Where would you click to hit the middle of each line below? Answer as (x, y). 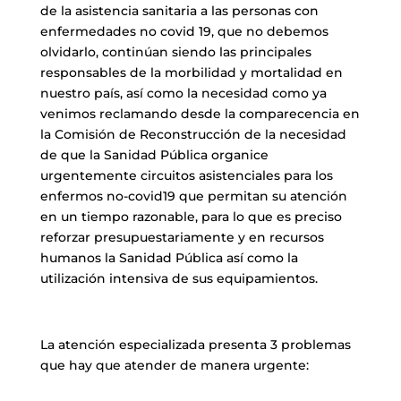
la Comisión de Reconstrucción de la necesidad (193, 135)
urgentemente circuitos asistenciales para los (186, 176)
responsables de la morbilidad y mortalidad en (191, 73)
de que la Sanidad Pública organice (154, 155)
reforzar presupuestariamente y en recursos (182, 238)
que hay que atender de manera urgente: (174, 366)
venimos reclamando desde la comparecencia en (200, 114)
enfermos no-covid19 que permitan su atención (193, 196)
